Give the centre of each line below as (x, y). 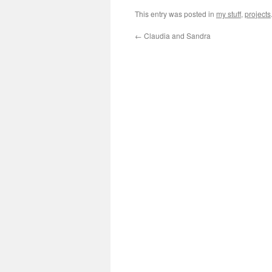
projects (258, 14)
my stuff (229, 14)
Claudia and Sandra (176, 36)
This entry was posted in (175, 14)
